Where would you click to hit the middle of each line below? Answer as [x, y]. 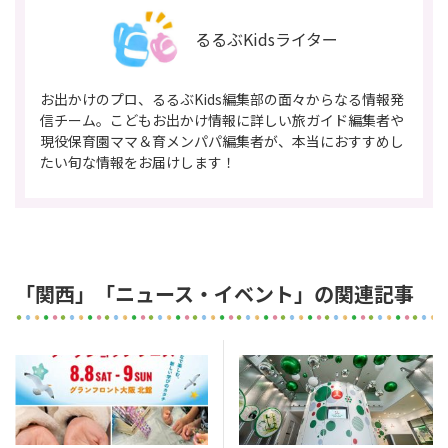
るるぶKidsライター [266, 38]
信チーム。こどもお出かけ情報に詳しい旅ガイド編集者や [222, 119]
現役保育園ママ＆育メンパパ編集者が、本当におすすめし [222, 140]
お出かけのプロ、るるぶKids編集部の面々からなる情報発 [222, 98]
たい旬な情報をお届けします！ [138, 161]
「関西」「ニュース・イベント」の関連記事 [214, 293]
